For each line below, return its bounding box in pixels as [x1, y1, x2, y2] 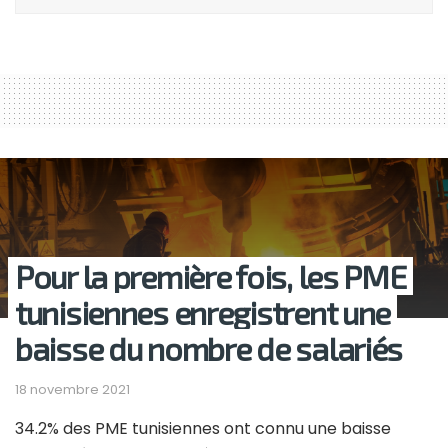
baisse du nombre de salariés [15, 329, 403, 368]
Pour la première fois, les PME [15, 257, 406, 296]
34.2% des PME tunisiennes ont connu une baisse [15, 417, 391, 441]
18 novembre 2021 [15, 380, 130, 400]
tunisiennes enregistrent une [15, 293, 391, 332]
